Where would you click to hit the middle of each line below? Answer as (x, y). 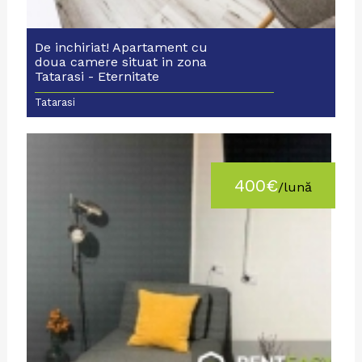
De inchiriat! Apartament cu (121, 47)
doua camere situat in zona (120, 61)
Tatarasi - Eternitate (97, 76)
